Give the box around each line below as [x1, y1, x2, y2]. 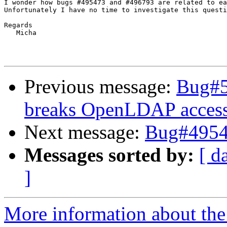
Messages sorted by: [24, 144, 194, 166]
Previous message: [24, 75, 176, 98]
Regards [4, 21, 32, 29]
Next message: [24, 121, 145, 143]
